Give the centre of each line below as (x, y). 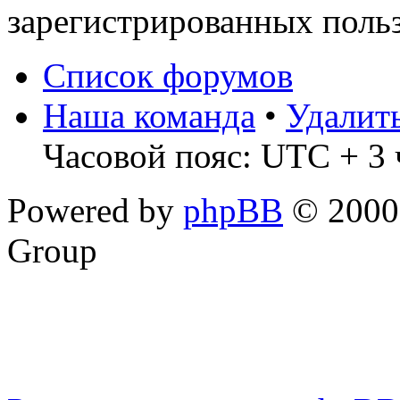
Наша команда (149, 116)
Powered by (95, 211)
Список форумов (168, 76)
